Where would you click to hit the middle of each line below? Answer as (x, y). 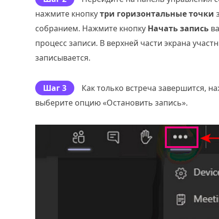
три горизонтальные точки (157, 14)
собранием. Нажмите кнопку (91, 28)
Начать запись (178, 28)
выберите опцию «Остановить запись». (111, 103)
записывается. (63, 58)
